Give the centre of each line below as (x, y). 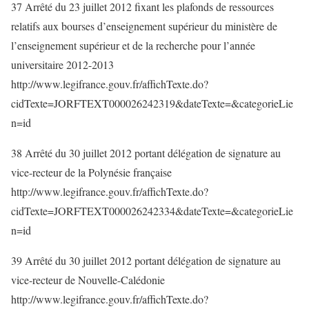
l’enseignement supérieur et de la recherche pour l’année (133, 45)
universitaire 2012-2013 (62, 64)
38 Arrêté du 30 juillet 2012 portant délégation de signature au (146, 153)
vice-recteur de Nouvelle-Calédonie (88, 280)
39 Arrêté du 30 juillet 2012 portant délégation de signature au (146, 260)
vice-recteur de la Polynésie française (91, 172)
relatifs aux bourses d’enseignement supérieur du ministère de (144, 26)
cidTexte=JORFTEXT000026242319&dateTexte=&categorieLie (152, 103)
